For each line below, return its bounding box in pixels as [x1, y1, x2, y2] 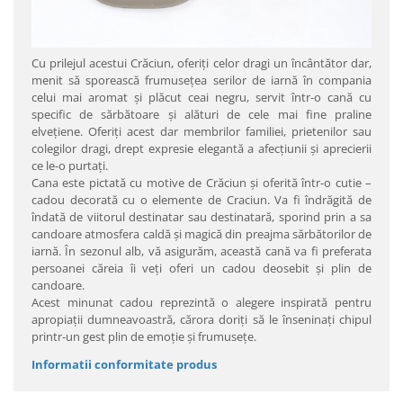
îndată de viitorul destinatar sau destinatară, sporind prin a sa [31, 209, 372, 225]
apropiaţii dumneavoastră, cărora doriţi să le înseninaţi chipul [31, 311, 372, 327]
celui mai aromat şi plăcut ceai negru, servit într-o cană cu [31, 89, 372, 105]
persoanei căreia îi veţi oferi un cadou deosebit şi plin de [31, 260, 372, 276]
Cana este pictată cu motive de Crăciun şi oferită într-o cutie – [31, 175, 372, 191]
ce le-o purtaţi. [31, 157, 108, 174]
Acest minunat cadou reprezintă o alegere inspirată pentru [31, 294, 372, 310]
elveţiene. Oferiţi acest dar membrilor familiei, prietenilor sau [31, 123, 372, 139]
